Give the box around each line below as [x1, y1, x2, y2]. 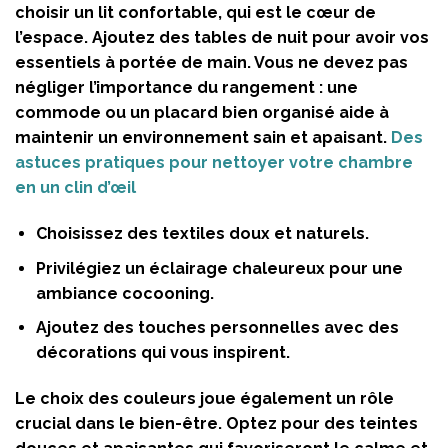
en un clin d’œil [15, 178, 136, 198]
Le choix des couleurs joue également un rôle [15, 388, 394, 408]
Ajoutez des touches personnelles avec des [35, 318, 399, 338]
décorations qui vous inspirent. [35, 343, 290, 363]
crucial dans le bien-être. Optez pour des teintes [15, 413, 418, 433]
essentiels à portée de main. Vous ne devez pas [15, 53, 408, 73]
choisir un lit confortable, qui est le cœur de [15, 3, 376, 23]
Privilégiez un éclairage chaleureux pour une [35, 258, 403, 278]
